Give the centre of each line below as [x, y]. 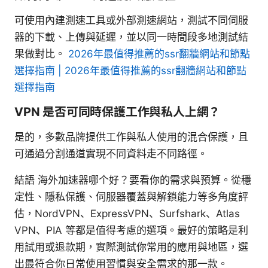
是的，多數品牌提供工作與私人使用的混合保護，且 [131, 137]
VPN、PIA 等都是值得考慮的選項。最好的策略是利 [131, 230]
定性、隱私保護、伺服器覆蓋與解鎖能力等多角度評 [131, 197]
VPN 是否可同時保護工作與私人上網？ [118, 112]
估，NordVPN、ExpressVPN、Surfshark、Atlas [127, 213]
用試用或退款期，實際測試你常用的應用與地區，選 [131, 247]
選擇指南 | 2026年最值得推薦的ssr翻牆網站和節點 [130, 70]
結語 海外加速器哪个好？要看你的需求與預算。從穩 [133, 180]
